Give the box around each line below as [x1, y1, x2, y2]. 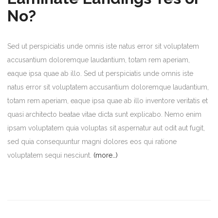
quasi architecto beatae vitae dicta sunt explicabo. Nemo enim [7, 110, 201, 118]
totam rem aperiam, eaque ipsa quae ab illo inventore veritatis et [7, 96, 208, 105]
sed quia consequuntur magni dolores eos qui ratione [7, 137, 177, 145]
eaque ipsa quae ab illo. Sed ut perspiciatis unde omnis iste [7, 69, 193, 77]
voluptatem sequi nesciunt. [7, 151, 93, 159]
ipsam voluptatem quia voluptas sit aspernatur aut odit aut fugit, [7, 124, 205, 132]
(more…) [93, 151, 118, 159]
